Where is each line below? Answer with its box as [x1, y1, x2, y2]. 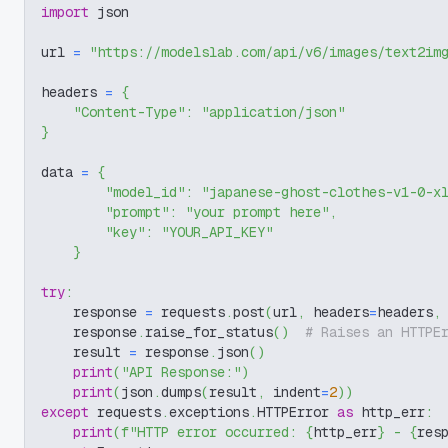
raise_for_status [145, 323, 273, 341]
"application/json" [201, 103, 345, 121]
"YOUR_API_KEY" [161, 223, 273, 241]
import [41, 3, 89, 21]
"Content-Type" [73, 103, 185, 121]
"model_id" [105, 183, 185, 201]
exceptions [169, 403, 249, 421]
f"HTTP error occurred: [121, 423, 305, 441]
